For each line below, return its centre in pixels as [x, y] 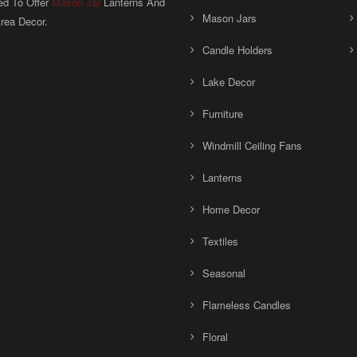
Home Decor [231, 209]
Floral [215, 337]
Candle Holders [237, 50]
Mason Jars [229, 18]
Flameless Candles [247, 305]
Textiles [220, 241]
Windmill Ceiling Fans [252, 145]
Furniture [223, 114]
